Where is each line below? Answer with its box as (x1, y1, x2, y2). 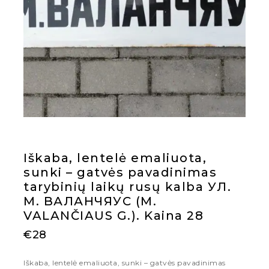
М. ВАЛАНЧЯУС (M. (23, 193, 157, 208)
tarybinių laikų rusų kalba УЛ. (23, 179, 231, 194)
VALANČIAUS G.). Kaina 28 (23, 208, 204, 223)
